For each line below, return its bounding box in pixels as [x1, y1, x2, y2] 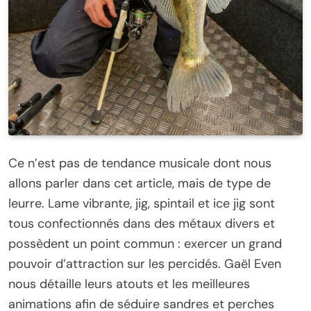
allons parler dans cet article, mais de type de [8, 174, 271, 192]
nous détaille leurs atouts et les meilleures [8, 275, 250, 292]
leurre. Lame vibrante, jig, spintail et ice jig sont [8, 194, 275, 212]
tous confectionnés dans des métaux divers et [8, 215, 275, 232]
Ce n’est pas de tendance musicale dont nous [8, 154, 271, 171]
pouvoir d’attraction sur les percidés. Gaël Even [8, 255, 281, 272]
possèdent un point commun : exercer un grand [8, 235, 282, 252]
